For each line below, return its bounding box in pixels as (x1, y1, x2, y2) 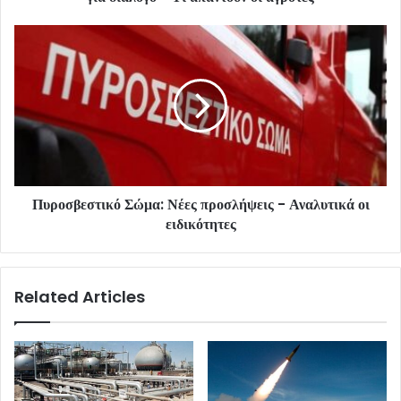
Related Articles (14, 286, 145, 309)
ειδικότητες (165, 214, 236, 235)
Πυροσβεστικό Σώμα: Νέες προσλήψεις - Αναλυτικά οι (31, 194, 370, 216)
